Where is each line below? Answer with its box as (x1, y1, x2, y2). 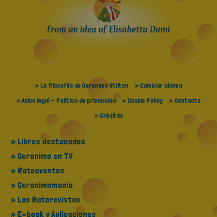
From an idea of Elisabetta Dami (47, 23, 170, 35)
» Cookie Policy (122, 96, 163, 105)
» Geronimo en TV (11, 151, 73, 161)
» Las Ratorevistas (11, 194, 81, 205)
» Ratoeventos (11, 165, 65, 176)
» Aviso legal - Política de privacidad (16, 96, 116, 105)
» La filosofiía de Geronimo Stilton (35, 81, 128, 90)
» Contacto (169, 96, 201, 105)
